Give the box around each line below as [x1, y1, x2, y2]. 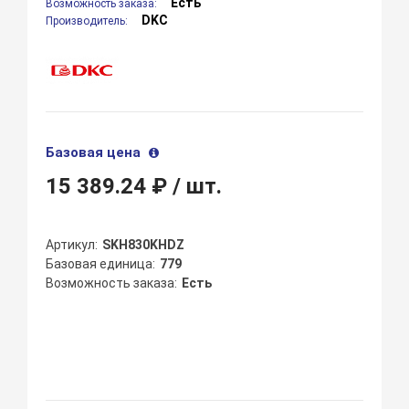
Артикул [46, 237, 96, 253]
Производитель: [46, 15, 131, 28]
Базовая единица [46, 257, 153, 272]
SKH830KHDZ [102, 237, 185, 253]
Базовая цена [46, 144, 145, 162]
